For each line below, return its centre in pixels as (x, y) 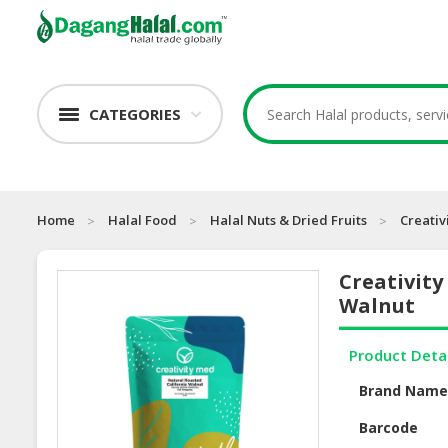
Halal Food (142, 220)
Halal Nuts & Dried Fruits (288, 220)
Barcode (389, 428)
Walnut (377, 306)
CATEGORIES (135, 114)
